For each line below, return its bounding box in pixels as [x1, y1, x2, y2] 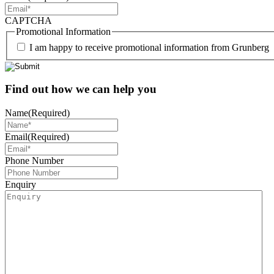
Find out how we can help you [5, 83, 157, 96]
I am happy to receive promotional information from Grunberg [29, 42, 269, 53]
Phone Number [5, 155, 64, 166]
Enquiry [5, 179, 36, 190]
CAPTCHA [5, 15, 52, 26]
